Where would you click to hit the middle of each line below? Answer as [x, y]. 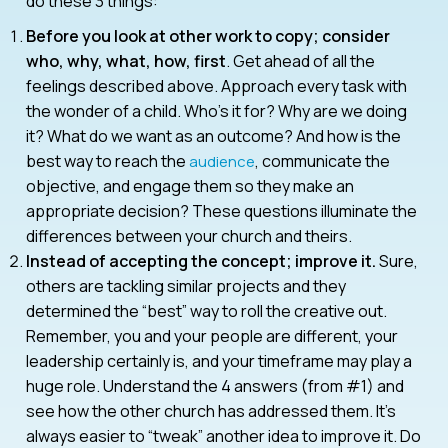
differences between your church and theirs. [189, 235]
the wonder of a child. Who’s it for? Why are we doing [216, 110]
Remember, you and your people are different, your [212, 335]
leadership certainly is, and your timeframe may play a [219, 360]
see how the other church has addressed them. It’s [211, 410]
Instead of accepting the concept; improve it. [201, 260]
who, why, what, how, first [126, 60]
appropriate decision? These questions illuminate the [221, 210]
